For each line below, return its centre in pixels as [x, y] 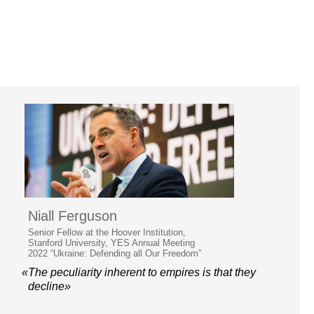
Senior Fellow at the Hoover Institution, [107, 233]
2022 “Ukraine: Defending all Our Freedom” [115, 254]
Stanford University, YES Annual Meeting [111, 243]
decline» [49, 287]
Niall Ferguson [73, 216]
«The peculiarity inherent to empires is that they [139, 273]
